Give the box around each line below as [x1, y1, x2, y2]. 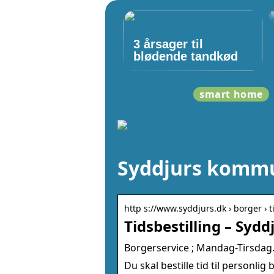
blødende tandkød [133, 50, 238, 63]
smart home [199, 87, 264, 101]
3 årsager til [133, 37, 203, 51]
